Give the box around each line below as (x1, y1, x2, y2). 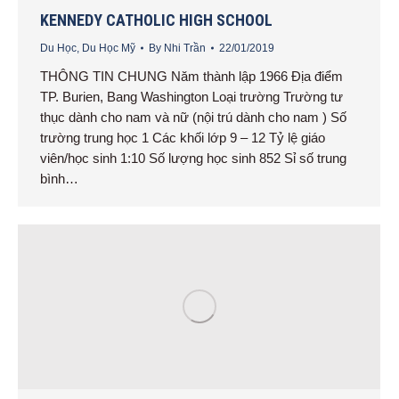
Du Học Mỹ (82, 42, 135, 55)
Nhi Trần (164, 42, 206, 55)
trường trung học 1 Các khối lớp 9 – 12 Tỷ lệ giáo (40, 130, 325, 146)
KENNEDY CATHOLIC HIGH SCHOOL (40, 11, 273, 30)
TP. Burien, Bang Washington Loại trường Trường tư (40, 89, 343, 105)
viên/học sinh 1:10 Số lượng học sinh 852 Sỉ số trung (40, 151, 346, 167)
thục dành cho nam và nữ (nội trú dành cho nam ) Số (40, 110, 346, 126)
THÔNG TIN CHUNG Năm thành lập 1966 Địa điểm (40, 69, 343, 85)
